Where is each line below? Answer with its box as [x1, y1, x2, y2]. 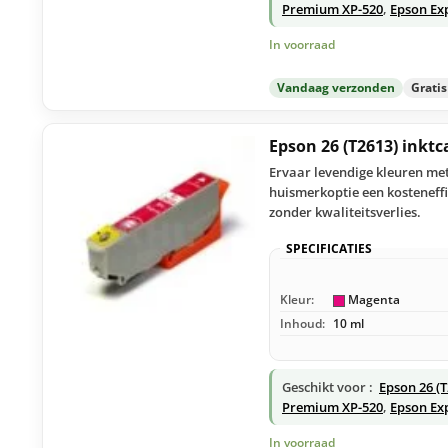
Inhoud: [280, 314, 325, 332]
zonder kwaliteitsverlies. [269, 202, 421, 221]
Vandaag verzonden [277, 78, 395, 96]
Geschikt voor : [282, 377, 373, 396]
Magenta [345, 290, 400, 308]
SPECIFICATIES [286, 239, 372, 257]
